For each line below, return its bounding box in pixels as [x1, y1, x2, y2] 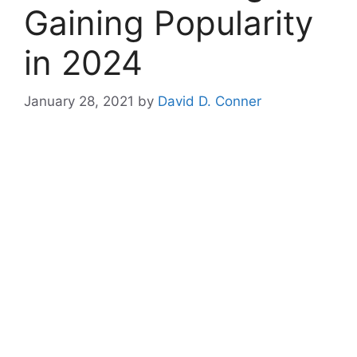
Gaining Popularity [24, 2, 313, 43]
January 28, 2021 [24, 93, 134, 110]
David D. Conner [158, 93, 261, 110]
